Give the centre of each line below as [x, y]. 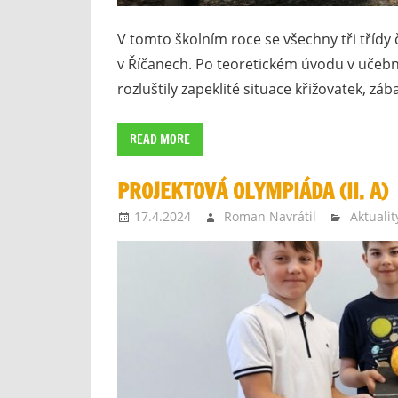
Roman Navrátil [271, 216]
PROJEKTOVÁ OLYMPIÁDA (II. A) [253, 191]
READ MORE [160, 140]
